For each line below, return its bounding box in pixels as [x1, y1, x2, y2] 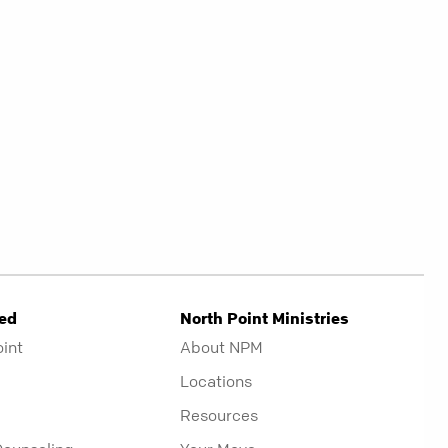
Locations [179, 370, 252, 391]
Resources [179, 404, 258, 425]
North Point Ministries [179, 307, 349, 328]
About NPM [179, 336, 263, 357]
